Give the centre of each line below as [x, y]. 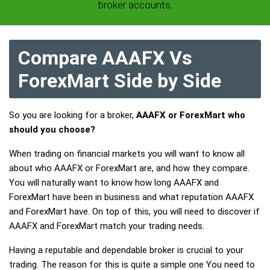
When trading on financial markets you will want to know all [127, 154]
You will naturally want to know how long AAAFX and [114, 183]
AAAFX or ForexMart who [191, 115]
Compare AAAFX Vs [105, 58]
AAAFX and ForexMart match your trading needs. [107, 226]
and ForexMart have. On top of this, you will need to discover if [134, 212]
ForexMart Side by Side [120, 81]
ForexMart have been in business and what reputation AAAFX [131, 197]
